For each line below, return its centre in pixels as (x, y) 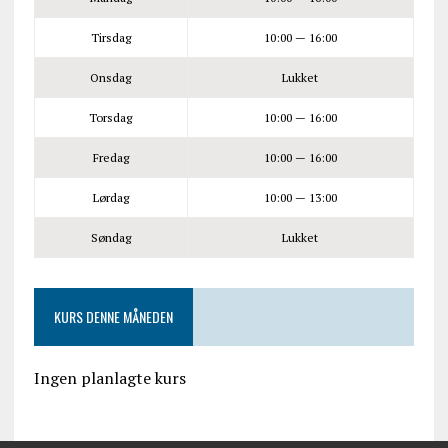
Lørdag (110, 197)
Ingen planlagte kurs (109, 377)
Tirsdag (110, 37)
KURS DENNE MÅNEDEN (113, 316)
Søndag (110, 237)
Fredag (110, 157)
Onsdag (111, 77)
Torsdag (111, 117)
